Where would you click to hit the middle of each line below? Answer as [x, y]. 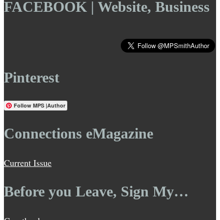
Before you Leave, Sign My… [96, 191]
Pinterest [32, 77]
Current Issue [28, 163]
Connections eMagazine [79, 133]
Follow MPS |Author [40, 105]
